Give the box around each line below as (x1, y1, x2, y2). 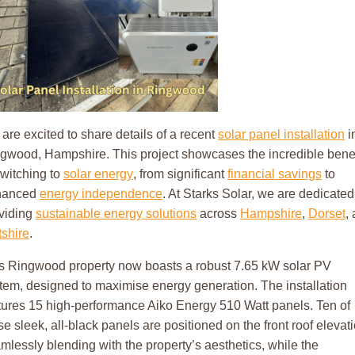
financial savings (227, 167, 322, 181)
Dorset (308, 207, 345, 220)
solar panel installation (218, 128, 345, 141)
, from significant (133, 167, 227, 181)
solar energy (63, 167, 133, 181)
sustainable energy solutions (36, 207, 197, 220)
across (197, 207, 240, 220)
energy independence (40, 187, 162, 200)
